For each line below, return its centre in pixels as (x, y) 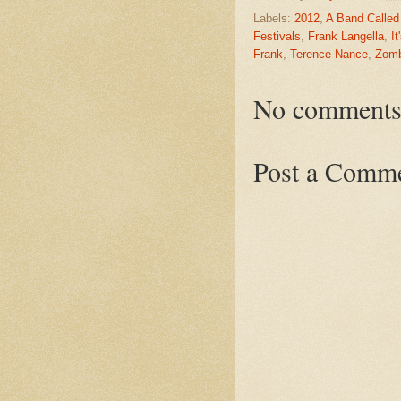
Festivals (277, 36)
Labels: (274, 18)
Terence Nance (329, 54)
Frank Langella (346, 36)
